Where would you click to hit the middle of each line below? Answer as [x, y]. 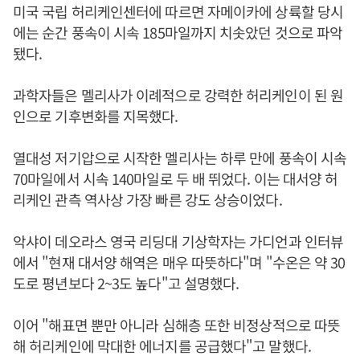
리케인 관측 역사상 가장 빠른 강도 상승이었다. [147, 199]
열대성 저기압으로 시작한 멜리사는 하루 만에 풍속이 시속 [180, 157]
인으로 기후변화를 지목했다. [96, 116]
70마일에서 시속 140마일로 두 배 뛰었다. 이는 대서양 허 [176, 178]
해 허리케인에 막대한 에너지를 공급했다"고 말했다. [162, 346]
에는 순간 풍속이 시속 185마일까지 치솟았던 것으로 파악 [178, 32]
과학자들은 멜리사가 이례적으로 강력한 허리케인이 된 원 [178, 95]
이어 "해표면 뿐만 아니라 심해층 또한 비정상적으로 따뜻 [177, 325]
